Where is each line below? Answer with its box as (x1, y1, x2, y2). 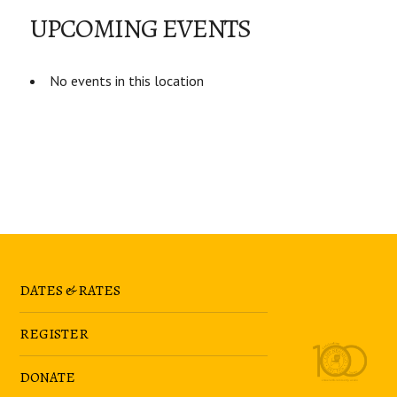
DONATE (19, 368, 76, 387)
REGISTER (19, 324, 90, 344)
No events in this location (50, 72, 205, 90)
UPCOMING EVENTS (30, 11, 252, 46)
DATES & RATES (19, 281, 121, 300)
